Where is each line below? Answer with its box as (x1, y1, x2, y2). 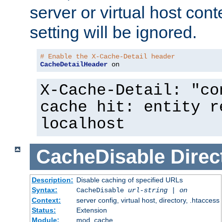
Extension (76, 206, 107, 214)
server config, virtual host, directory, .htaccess (76, 196, 220, 204)
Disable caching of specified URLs (76, 175, 183, 184)
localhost (40, 115, 125, 134)
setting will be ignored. (30, 23, 197, 42)
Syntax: (31, 185, 57, 194)
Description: (31, 175, 73, 184)
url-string (127, 186, 167, 194)
